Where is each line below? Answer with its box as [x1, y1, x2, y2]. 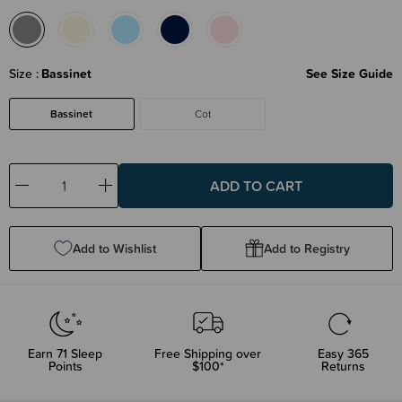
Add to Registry [263, 239, 350, 258]
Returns [321, 356, 366, 375]
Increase [105, 185, 152, 202]
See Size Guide [306, 64, 393, 83]
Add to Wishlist [73, 239, 156, 258]
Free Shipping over [154, 344, 261, 363]
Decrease [21, 185, 73, 202]
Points [48, 356, 83, 375]
